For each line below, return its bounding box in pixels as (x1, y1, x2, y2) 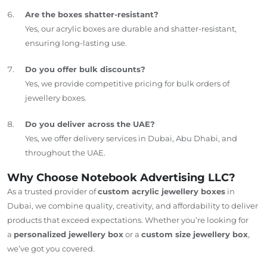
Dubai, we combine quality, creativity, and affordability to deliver (7, 200, 258, 210)
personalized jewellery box (14, 229, 123, 239)
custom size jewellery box (141, 229, 248, 239)
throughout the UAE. (25, 147, 105, 157)
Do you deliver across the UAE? (25, 119, 155, 129)
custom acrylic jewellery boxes (98, 186, 225, 196)
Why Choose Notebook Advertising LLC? (7, 170, 235, 184)
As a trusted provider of (7, 186, 98, 196)
